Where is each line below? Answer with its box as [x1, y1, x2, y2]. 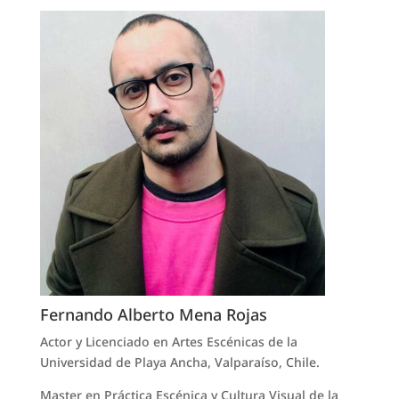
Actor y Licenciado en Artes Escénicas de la [39, 333, 297, 351]
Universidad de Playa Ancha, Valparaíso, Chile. [39, 354, 320, 371]
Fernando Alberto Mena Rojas [39, 304, 267, 326]
